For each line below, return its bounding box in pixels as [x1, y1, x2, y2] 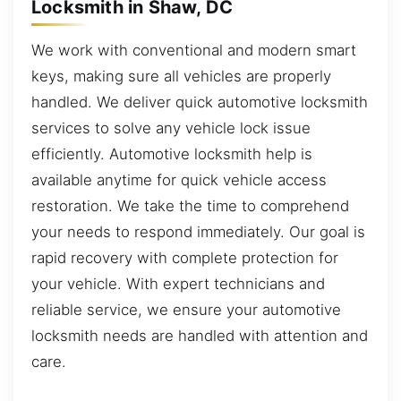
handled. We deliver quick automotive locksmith [31, 92, 368, 111]
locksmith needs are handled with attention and [31, 326, 368, 345]
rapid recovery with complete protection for [31, 248, 338, 267]
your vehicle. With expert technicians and [31, 274, 325, 293]
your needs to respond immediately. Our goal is [31, 222, 365, 241]
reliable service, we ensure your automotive [31, 300, 341, 319]
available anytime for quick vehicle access [31, 170, 327, 189]
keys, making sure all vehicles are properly [31, 66, 331, 85]
